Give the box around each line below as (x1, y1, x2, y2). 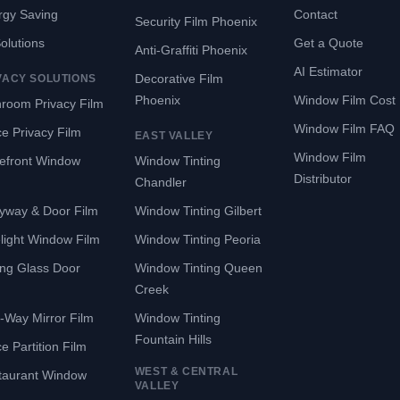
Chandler (134, 175, 187, 189)
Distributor (294, 171, 353, 186)
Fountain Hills (134, 332, 212, 346)
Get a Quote (294, 36, 364, 50)
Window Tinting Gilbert (134, 204, 262, 218)
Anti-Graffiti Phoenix (134, 43, 247, 57)
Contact (294, 7, 338, 21)
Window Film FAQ (294, 121, 396, 136)
